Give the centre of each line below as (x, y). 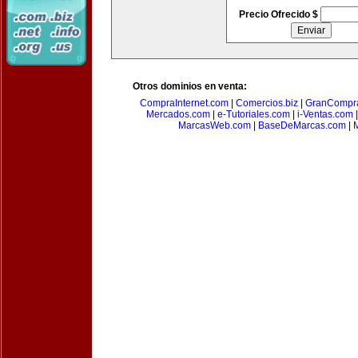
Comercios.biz (267, 103)
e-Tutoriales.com (254, 114)
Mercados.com (178, 114)
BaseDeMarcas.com (302, 125)
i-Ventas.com (325, 114)
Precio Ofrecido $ (279, 14)
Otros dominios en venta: (190, 86)
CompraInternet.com (184, 103)
